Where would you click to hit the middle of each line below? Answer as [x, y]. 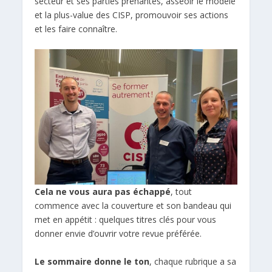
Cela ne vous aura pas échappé [103, 192]
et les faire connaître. [76, 29]
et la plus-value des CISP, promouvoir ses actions [132, 15]
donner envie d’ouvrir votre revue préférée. [118, 234]
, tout [182, 192]
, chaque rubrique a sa [193, 261]
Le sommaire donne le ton [92, 261]
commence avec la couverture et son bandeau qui [133, 206]
